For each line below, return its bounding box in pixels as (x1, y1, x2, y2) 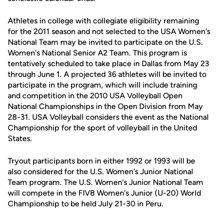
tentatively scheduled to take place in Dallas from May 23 (8, 59, 209, 68)
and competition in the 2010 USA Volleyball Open (8, 91, 182, 100)
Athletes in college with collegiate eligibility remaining (8, 16, 199, 25)
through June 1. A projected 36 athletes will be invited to (8, 70, 206, 79)
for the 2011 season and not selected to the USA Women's (8, 27, 210, 36)
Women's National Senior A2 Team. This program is (8, 48, 187, 57)
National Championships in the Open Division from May (8, 102, 203, 111)
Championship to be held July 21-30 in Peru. (8, 199, 163, 208)
